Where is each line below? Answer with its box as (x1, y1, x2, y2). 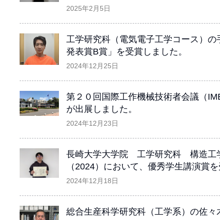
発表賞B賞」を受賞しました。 (66, 46, 187, 56)
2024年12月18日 (66, 176, 118, 185)
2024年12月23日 (66, 119, 118, 127)
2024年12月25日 (66, 61, 118, 70)
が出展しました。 (66, 104, 137, 114)
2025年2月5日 (66, 4, 110, 12)
